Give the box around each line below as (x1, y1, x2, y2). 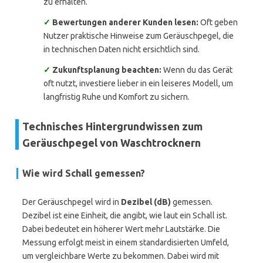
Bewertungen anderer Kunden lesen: (52, 18, 198, 27)
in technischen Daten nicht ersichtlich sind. (43, 45, 200, 54)
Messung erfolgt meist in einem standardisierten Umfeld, (22, 238, 229, 247)
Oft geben (198, 18, 238, 27)
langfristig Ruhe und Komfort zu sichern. (43, 92, 190, 102)
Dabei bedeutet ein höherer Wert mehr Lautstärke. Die (22, 224, 220, 234)
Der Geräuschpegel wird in (22, 197, 121, 207)
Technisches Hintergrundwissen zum (22, 120, 203, 132)
